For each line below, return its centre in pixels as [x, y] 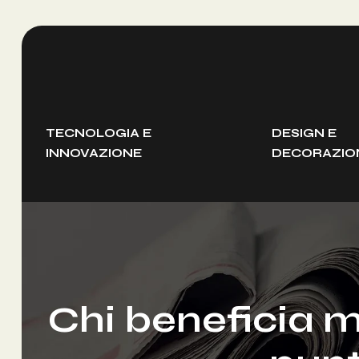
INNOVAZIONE [93, 153]
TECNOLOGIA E [98, 133]
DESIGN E [304, 133]
